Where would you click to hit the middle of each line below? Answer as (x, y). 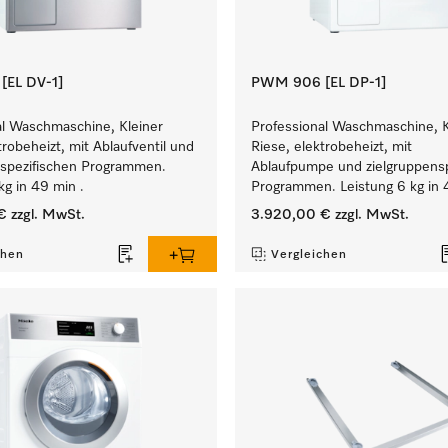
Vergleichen (308, 255)
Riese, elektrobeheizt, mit (331, 147)
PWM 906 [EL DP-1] (318, 83)
